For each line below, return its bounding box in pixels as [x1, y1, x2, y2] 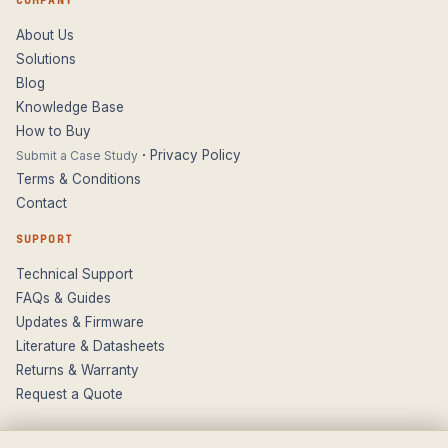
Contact [16, 194, 67, 211]
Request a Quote [16, 385, 123, 402]
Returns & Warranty [16, 361, 139, 378]
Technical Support [16, 265, 133, 282]
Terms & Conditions [16, 170, 141, 187]
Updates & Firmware [16, 313, 144, 330]
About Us [16, 26, 74, 43]
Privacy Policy [150, 146, 241, 163]
